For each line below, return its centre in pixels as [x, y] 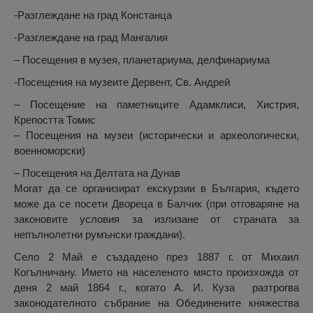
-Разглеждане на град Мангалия [91, 38]
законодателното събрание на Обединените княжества [156, 303]
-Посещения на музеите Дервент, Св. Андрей [122, 82]
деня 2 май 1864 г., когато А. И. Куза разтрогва [156, 288]
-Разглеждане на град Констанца [93, 15]
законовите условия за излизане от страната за [156, 219]
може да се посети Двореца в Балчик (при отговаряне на [156, 204]
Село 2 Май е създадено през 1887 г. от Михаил [156, 257]
